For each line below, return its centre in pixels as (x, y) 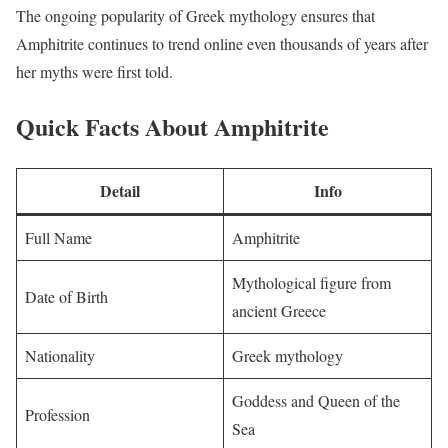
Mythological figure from (311, 283)
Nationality (60, 356)
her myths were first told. (94, 72)
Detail (120, 191)
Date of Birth (66, 297)
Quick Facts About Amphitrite (172, 127)
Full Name (58, 238)
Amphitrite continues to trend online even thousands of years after (222, 44)
